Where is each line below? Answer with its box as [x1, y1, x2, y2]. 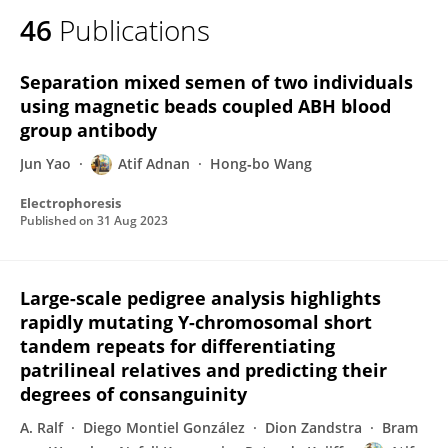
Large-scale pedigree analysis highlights [20, 286, 381, 310]
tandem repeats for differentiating [20, 334, 335, 358]
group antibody [20, 118, 157, 142]
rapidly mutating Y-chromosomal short [20, 310, 372, 334]
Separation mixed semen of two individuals [20, 70, 413, 94]
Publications [59, 11, 210, 49]
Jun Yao [20, 154, 71, 173]
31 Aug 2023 [97, 212, 168, 229]
